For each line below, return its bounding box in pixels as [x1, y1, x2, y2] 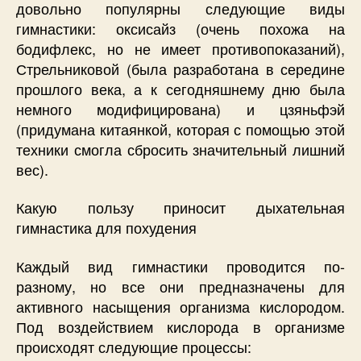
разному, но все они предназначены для [16, 275, 345, 297]
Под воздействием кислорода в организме [16, 315, 345, 337]
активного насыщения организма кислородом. [16, 295, 345, 317]
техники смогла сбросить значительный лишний [16, 138, 345, 160]
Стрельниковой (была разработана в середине [16, 57, 345, 79]
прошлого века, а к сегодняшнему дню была [16, 77, 345, 99]
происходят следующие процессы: [16, 335, 251, 357]
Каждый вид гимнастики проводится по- [16, 255, 345, 276]
